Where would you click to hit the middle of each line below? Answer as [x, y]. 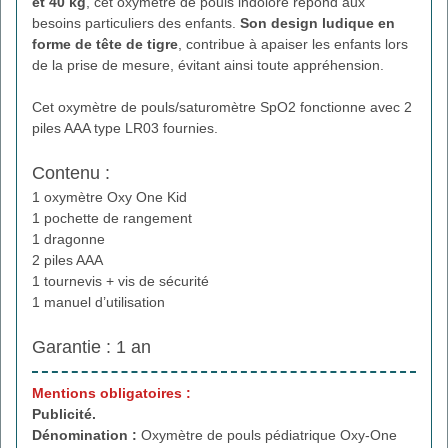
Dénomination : [86, 434]
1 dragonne [68, 238]
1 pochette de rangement [112, 217]
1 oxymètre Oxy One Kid [109, 196]
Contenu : [71, 172]
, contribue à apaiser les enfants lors [293, 43]
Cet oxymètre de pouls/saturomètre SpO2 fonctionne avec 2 [222, 106]
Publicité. [64, 413]
